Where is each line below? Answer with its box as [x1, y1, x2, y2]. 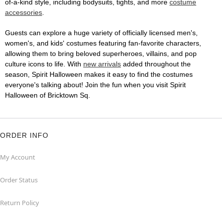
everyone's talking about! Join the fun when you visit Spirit [5, 81, 186, 89]
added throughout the [121, 60, 191, 68]
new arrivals [83, 60, 121, 68]
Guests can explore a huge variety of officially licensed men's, [5, 29, 198, 37]
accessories [5, 8, 42, 17]
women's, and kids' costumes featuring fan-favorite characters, [5, 39, 201, 48]
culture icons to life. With [5, 60, 83, 68]
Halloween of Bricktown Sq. [5, 91, 90, 100]
